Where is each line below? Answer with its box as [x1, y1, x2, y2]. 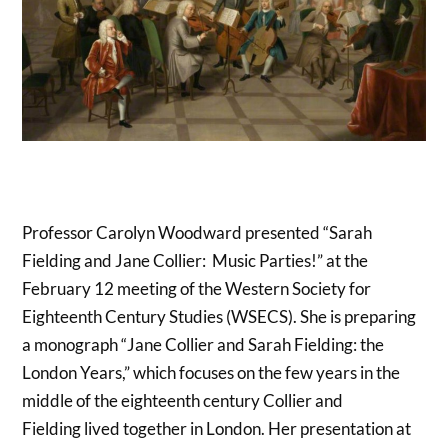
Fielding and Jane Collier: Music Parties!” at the [22, 250, 369, 272]
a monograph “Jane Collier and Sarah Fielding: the [22, 334, 385, 356]
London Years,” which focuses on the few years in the [22, 362, 401, 384]
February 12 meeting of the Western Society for [22, 278, 372, 300]
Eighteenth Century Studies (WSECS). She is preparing [22, 306, 417, 328]
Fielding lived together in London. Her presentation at [22, 418, 412, 440]
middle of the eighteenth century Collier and [22, 390, 344, 412]
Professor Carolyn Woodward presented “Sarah [22, 222, 373, 244]
